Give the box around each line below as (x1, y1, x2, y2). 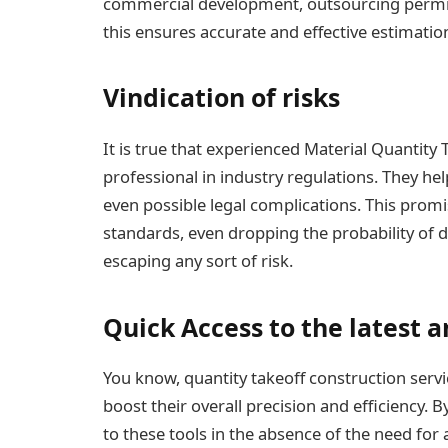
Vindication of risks (103, 80, 346, 115)
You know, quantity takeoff (103, 366, 305, 390)
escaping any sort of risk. (103, 248, 293, 272)
